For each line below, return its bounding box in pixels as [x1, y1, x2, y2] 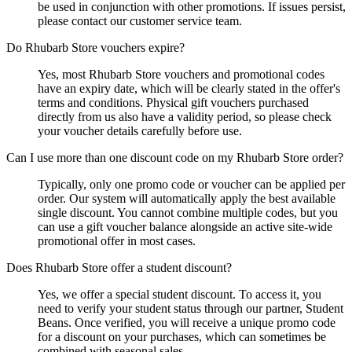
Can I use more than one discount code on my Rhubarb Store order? [6, 150, 343, 164]
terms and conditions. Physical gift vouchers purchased [38, 95, 309, 109]
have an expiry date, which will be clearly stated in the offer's [38, 81, 340, 95]
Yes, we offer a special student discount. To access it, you [38, 287, 321, 301]
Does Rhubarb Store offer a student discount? [6, 260, 232, 274]
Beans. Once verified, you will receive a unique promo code [38, 315, 335, 329]
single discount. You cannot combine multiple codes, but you [38, 205, 338, 219]
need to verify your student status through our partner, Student [38, 301, 343, 315]
